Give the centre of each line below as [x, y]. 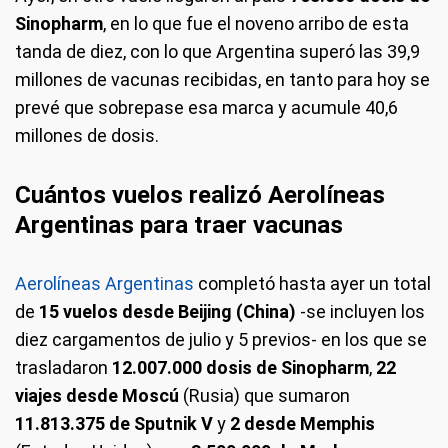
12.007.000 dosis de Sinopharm [240, 367]
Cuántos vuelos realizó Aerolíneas [200, 194]
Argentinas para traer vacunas [179, 224]
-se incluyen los [362, 311]
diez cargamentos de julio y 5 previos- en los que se [221, 339]
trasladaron [63, 367]
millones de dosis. [87, 135]
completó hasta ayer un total [312, 283]
